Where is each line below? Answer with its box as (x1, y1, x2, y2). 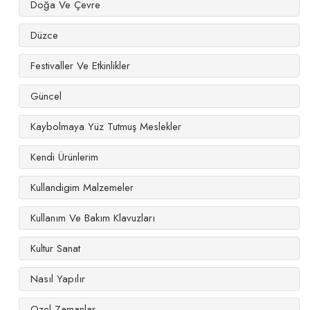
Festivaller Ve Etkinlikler (30, 57, 130, 73)
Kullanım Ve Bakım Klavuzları (30, 210, 155, 226)
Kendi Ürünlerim (30, 149, 98, 165)
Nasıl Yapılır (30, 271, 85, 286)
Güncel (30, 88, 62, 104)
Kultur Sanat (30, 240, 80, 256)
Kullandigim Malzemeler (30, 179, 134, 195)
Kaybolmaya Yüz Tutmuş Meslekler (30, 118, 181, 134)
